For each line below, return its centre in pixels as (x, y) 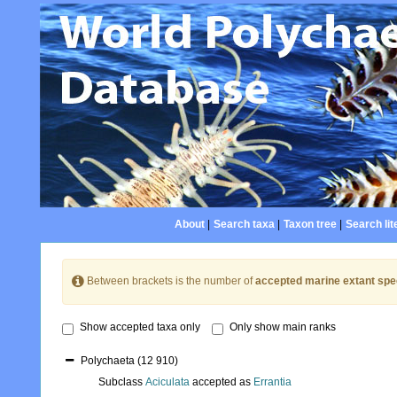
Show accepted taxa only (140, 327)
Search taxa (244, 224)
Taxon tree (310, 224)
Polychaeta (109, 361)
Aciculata (167, 382)
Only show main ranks (283, 327)
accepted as (222, 382)
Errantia (272, 382)
